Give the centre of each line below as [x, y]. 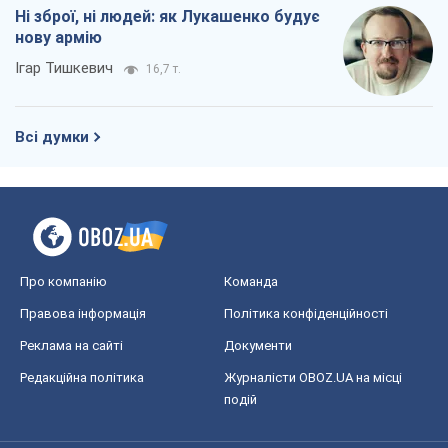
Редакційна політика [82, 378]
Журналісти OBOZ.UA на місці [313, 378]
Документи [258, 346]
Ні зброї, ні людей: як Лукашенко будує [167, 17]
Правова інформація [83, 314]
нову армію [58, 38]
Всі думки [52, 137]
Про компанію [63, 282]
